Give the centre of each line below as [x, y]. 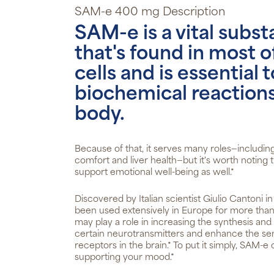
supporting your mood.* [124, 258]
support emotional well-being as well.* [154, 173]
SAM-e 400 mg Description [150, 13]
